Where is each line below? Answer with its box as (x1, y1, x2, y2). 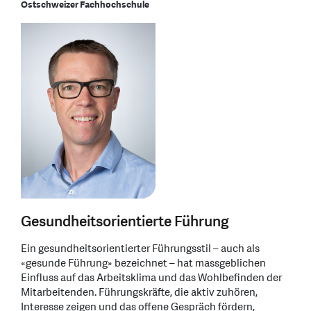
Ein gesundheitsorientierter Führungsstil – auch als (21, 241, 260, 256)
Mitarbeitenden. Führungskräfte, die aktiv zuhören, (21, 285, 258, 300)
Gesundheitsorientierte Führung (21, 211, 229, 232)
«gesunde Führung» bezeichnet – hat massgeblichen (21, 255, 266, 271)
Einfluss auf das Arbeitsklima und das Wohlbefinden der (21, 270, 282, 285)
